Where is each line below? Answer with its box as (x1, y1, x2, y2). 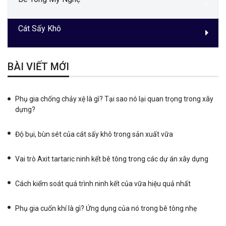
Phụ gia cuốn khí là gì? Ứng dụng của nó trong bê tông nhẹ (15, 204, 197, 212)
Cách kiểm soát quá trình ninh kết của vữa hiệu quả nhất (15, 180, 191, 188)
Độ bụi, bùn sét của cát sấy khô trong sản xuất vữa (15, 130, 173, 138)
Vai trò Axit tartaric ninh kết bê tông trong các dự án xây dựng (15, 155, 208, 163)
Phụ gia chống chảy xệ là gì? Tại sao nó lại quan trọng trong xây (15, 95, 213, 103)
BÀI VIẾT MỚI (8, 61, 69, 73)
